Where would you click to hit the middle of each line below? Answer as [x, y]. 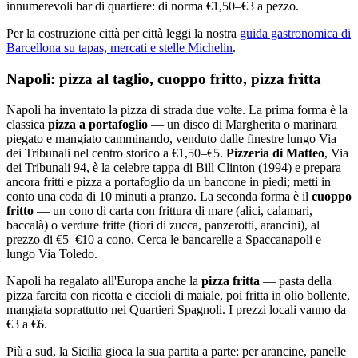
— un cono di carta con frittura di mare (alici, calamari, [173, 210]
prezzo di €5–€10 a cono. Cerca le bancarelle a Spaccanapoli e [164, 239]
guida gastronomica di [295, 34]
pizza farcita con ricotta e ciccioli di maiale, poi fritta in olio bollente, [178, 295]
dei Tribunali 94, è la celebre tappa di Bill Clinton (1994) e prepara [174, 167]
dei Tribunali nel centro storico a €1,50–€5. [116, 153]
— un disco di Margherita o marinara [243, 124]
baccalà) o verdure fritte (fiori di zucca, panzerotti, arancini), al [163, 225]
